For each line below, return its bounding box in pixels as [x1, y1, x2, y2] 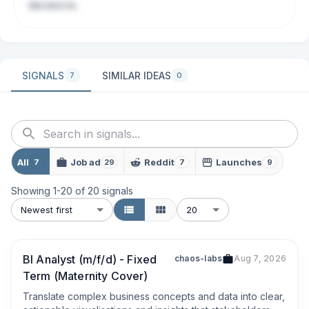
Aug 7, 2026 [234, 253, 286, 263]
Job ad [70, 156, 101, 168]
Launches [216, 156, 262, 168]
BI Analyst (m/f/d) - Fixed [23, 252, 157, 266]
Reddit [144, 156, 175, 168]
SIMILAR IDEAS [102, 69, 171, 81]
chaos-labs [174, 253, 223, 263]
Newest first [21, 203, 72, 215]
